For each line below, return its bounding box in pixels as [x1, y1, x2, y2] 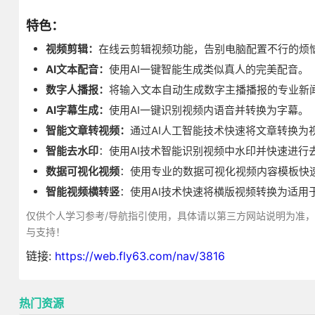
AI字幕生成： [45, 103, 109, 117]
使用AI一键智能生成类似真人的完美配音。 [108, 63, 309, 76]
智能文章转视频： [45, 124, 130, 137]
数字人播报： [45, 83, 109, 96]
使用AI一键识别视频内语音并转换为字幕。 [108, 103, 309, 117]
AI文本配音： [45, 63, 109, 76]
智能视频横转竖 [45, 185, 120, 198]
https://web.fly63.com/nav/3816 [54, 249, 225, 263]
